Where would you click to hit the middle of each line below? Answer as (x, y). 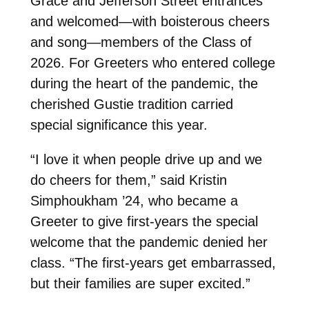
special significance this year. (121, 125)
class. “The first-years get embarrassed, (153, 263)
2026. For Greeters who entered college (152, 63)
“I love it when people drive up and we (146, 160)
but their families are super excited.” (140, 284)
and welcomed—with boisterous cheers (150, 22)
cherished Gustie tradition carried (131, 104)
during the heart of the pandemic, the (144, 84)
